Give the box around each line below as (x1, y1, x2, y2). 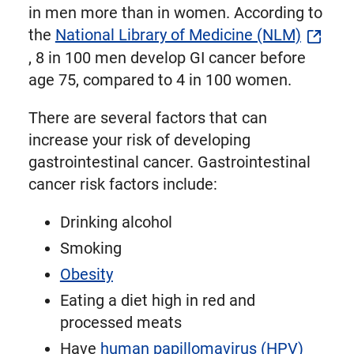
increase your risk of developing (28, 130, 250, 149)
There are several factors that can (28, 107, 267, 127)
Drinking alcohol (59, 212, 172, 232)
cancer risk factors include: (28, 174, 217, 194)
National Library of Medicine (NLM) (55, 25, 301, 45)
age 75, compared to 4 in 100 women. (28, 70, 292, 89)
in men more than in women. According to (28, 3, 322, 23)
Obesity (59, 264, 113, 284)
